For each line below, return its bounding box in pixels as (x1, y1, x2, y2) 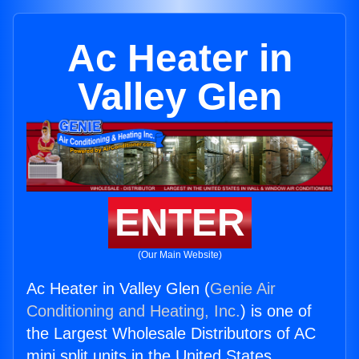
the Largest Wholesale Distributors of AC (26, 325, 316, 343)
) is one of (240, 302, 312, 321)
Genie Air (210, 280, 276, 298)
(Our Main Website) (137, 249, 222, 261)
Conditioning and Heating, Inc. (26, 302, 240, 321)
